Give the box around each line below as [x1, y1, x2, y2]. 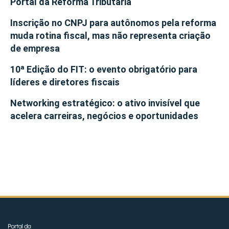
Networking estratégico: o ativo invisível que [10, 97, 200, 108]
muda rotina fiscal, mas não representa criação [10, 30, 211, 41]
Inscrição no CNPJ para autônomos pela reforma [10, 17, 216, 28]
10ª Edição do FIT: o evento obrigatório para [10, 63, 197, 75]
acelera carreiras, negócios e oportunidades [10, 110, 198, 121]
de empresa [10, 42, 60, 54]
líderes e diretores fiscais [10, 76, 120, 87]
